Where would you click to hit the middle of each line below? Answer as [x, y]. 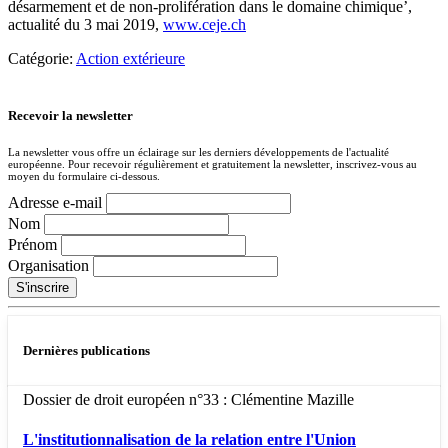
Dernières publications [86, 351]
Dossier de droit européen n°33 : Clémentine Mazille [188, 400]
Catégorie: [42, 58]
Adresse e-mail [57, 203]
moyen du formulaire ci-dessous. [84, 176]
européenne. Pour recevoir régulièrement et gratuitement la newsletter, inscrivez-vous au [212, 164]
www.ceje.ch [204, 24]
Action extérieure [130, 58]
